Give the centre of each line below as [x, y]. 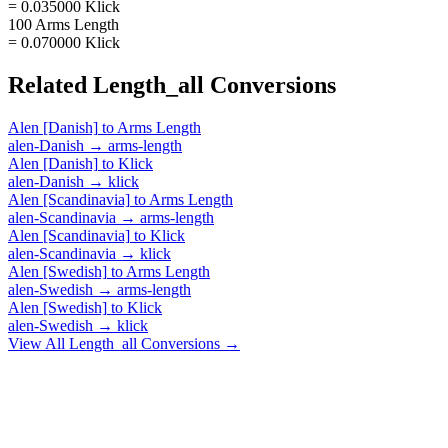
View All [38, 343]
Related [50, 84]
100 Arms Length [63, 24]
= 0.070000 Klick [64, 42]
